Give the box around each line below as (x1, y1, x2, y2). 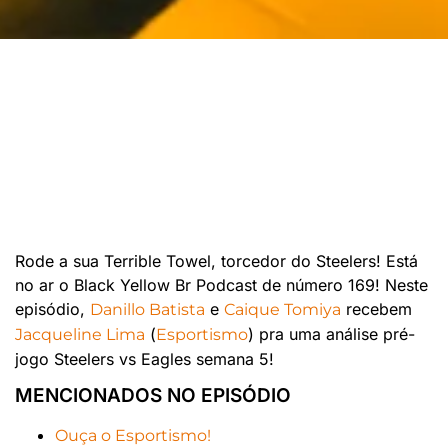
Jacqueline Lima (15, 324, 145, 344)
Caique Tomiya (224, 299, 341, 319)
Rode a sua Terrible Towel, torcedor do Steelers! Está (15, 250, 418, 271)
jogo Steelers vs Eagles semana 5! (15, 348, 274, 369)
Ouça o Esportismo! (55, 426, 211, 446)
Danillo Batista (90, 299, 205, 319)
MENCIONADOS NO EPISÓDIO (15, 384, 291, 408)
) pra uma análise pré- (248, 323, 415, 344)
